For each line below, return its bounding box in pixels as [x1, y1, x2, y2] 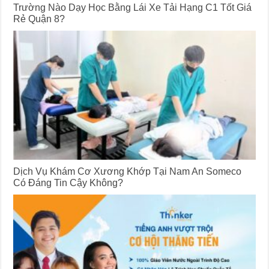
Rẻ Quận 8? [13, 13, 65, 25]
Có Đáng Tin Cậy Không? [13, 177, 124, 188]
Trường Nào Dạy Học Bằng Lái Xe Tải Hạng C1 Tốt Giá [13, 2, 252, 13]
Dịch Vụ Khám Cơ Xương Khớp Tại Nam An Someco [13, 165, 242, 177]
